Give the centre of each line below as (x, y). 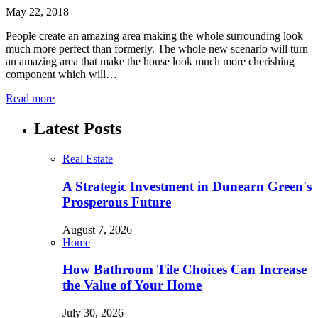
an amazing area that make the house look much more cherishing (150, 62)
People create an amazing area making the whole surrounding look (154, 36)
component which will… (61, 75)
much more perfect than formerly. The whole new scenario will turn (157, 49)
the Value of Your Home (132, 285)
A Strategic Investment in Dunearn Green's (187, 186)
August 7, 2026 (97, 229)
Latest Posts (78, 129)
